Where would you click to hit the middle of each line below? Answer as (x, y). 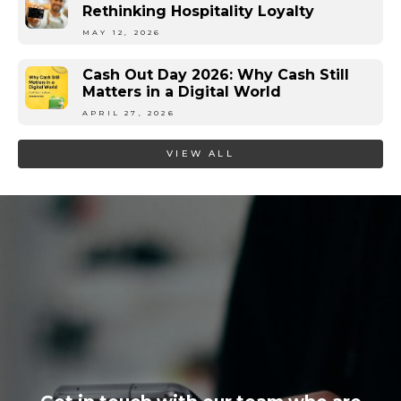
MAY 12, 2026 (122, 33)
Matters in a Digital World (182, 92)
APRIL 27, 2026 (129, 113)
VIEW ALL (200, 154)
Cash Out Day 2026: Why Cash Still (216, 75)
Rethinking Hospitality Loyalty (198, 12)
